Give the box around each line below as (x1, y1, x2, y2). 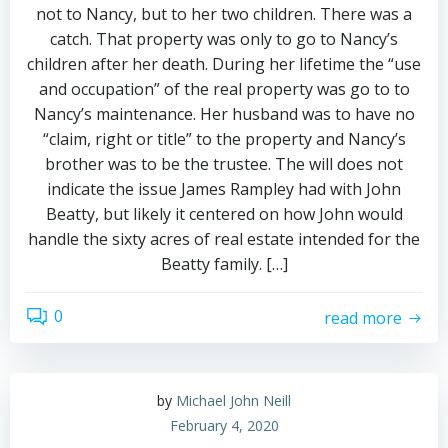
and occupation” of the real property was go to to (38, 78, 410, 100)
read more (324, 306, 402, 329)
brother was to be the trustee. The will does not (45, 153, 403, 175)
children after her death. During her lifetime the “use (27, 53, 421, 75)
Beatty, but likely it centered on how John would (45, 203, 403, 225)
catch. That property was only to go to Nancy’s (50, 28, 398, 50)
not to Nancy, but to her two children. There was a (36, 3, 412, 25)
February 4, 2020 (169, 416, 279, 435)
